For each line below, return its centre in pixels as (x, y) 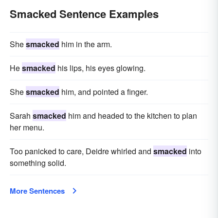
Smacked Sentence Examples (84, 14)
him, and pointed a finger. (104, 92)
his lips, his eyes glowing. (100, 68)
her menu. (27, 127)
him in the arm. (86, 44)
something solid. (38, 163)
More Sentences (37, 191)
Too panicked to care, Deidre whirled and (82, 151)
